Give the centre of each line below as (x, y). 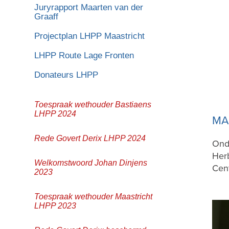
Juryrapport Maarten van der (89, 7)
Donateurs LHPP (66, 75)
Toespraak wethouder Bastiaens (93, 104)
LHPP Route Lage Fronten (84, 55)
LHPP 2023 (55, 205)
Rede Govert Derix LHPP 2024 (90, 138)
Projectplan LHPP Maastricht (90, 36)
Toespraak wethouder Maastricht (94, 196)
